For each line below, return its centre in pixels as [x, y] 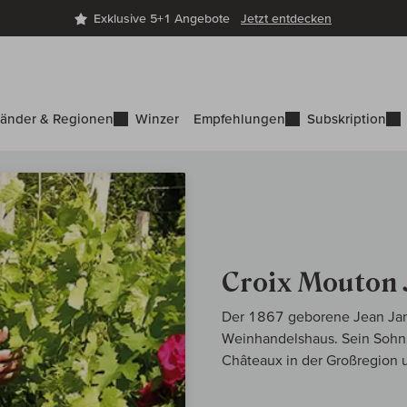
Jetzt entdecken [286, 19]
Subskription [347, 119]
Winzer [157, 119]
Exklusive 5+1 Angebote [167, 19]
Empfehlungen [239, 119]
